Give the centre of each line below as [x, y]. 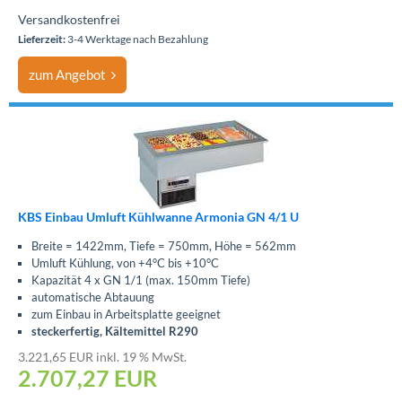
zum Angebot [70, 74]
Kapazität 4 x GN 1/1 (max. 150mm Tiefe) [141, 280]
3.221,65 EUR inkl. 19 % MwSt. [102, 357]
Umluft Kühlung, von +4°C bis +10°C [125, 263]
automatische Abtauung [93, 297]
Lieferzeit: [42, 39]
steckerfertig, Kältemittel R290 [115, 331]
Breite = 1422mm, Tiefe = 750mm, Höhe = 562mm [164, 246]
